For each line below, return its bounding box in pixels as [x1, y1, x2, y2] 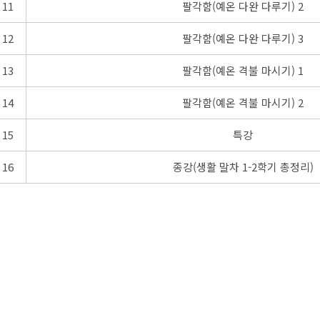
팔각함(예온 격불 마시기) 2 [182, 95, 304, 111]
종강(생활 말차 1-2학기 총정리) [172, 159, 314, 175]
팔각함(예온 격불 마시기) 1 [182, 63, 304, 79]
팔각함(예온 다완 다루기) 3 [182, 31, 304, 46]
